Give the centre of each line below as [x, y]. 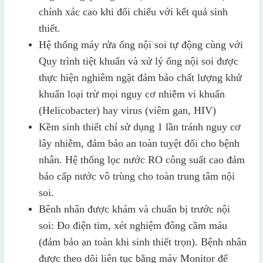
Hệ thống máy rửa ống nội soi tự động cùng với [141, 45]
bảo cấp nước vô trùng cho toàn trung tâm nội [137, 176]
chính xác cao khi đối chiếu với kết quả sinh [133, 12]
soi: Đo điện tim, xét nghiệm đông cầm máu [133, 226]
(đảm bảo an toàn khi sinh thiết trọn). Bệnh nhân [143, 242]
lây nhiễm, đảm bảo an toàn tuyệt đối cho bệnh [139, 144]
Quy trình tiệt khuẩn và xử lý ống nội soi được [139, 61]
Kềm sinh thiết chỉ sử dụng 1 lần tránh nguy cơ [140, 127]
